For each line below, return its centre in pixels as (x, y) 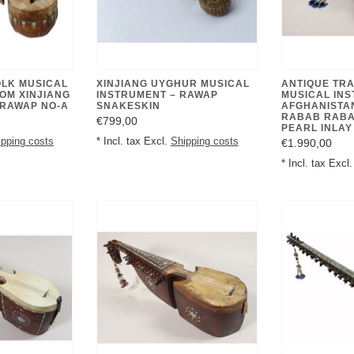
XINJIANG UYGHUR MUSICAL (173, 83)
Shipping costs (204, 141)
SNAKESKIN (128, 105)
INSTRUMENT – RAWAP (157, 94)
